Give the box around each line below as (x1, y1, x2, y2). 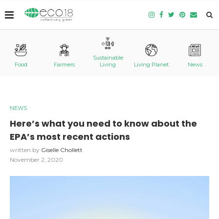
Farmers (54, 61, 75, 68)
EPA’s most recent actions (10, 131, 130, 143)
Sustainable (92, 54, 123, 61)
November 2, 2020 (10, 156, 63, 163)
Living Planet (134, 61, 169, 68)
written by (10, 146, 41, 153)
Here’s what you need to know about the (10, 117, 197, 130)
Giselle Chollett (41, 146, 83, 153)
